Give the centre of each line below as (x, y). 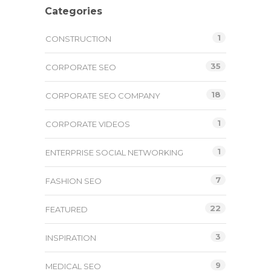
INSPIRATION (71, 237)
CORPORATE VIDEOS (88, 124)
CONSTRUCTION (78, 38)
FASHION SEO (73, 181)
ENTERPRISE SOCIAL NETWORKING (114, 152)
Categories (73, 11)
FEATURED (67, 209)
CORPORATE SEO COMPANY (103, 95)
